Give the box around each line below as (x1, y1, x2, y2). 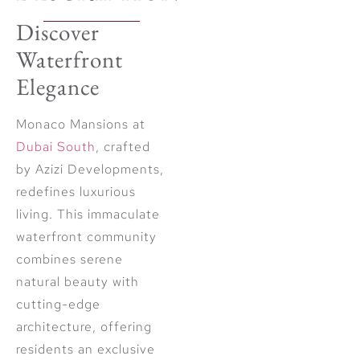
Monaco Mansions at (16, 116, 145, 133)
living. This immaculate (16, 206, 160, 223)
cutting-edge (16, 296, 100, 313)
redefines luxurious (16, 183, 136, 201)
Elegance (16, 72, 100, 103)
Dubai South (16, 138, 96, 156)
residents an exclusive (16, 341, 155, 358)
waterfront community (16, 228, 157, 246)
